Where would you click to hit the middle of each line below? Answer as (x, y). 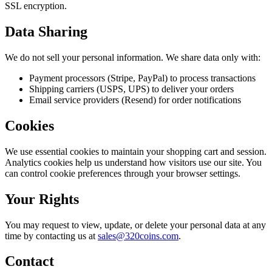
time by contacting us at (51, 236)
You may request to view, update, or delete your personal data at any (135, 225)
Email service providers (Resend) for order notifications (135, 100)
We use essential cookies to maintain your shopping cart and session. (136, 151)
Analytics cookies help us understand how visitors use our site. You (133, 162)
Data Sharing (46, 31)
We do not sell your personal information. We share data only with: (133, 57)
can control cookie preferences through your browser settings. (123, 173)
